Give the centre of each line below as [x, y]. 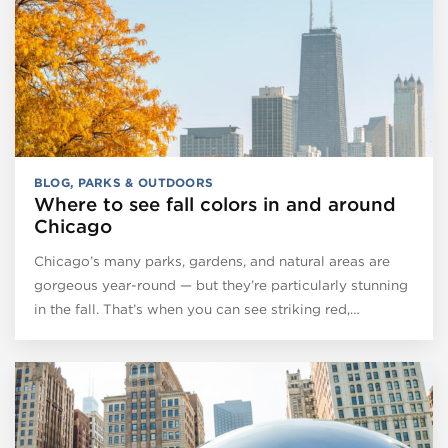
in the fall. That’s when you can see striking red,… [196, 308]
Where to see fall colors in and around [214, 204]
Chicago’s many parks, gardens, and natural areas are [211, 260]
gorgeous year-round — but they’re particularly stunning [220, 284]
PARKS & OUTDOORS [145, 182]
